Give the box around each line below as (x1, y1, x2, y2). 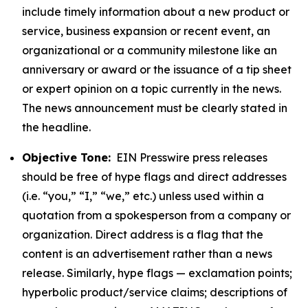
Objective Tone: (22, 151, 111, 164)
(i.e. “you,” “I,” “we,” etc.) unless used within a (22, 189, 264, 203)
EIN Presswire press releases (111, 151, 267, 164)
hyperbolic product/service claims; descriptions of (22, 285, 287, 299)
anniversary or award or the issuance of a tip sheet (22, 63, 291, 76)
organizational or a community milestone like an (22, 43, 277, 57)
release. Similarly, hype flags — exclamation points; (22, 266, 292, 280)
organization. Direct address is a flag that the (22, 228, 263, 241)
